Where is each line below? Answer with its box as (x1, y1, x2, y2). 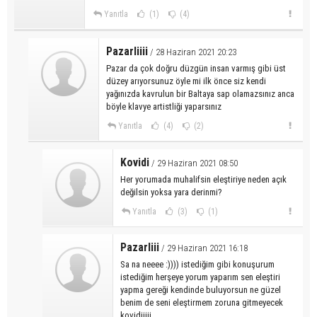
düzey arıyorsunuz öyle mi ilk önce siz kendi (106, 75, 266, 86)
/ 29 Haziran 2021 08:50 (149, 157, 238, 168)
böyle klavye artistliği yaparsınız (106, 100, 221, 112)
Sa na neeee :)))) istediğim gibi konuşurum (120, 258, 275, 270)
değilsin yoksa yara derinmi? (120, 186, 222, 197)
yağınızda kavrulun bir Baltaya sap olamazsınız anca (106, 88, 294, 99)
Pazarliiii (106, 44, 148, 58)
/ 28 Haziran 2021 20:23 (148, 46, 236, 57)
